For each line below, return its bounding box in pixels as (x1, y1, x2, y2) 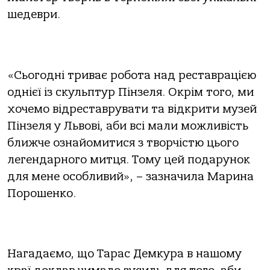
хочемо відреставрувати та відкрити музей (7, 102, 257, 116)
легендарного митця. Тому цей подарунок (7, 152, 250, 166)
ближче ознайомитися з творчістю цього (7, 136, 239, 149)
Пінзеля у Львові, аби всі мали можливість (7, 119, 248, 133)
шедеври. (7, 7, 60, 21)
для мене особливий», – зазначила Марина (7, 169, 254, 183)
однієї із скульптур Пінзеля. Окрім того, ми (7, 85, 254, 99)
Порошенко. (7, 186, 76, 200)
